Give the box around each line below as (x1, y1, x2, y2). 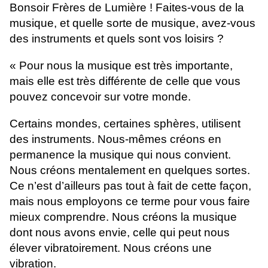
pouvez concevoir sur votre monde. (10, 90, 191, 103)
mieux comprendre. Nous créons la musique (10, 211, 237, 224)
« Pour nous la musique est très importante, (10, 59, 233, 72)
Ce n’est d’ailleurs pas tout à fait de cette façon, (10, 179, 251, 193)
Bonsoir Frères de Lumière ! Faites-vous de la (10, 1, 244, 14)
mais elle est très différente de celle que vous (10, 75, 240, 88)
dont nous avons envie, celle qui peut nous (10, 226, 230, 239)
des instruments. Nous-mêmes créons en (10, 133, 221, 146)
